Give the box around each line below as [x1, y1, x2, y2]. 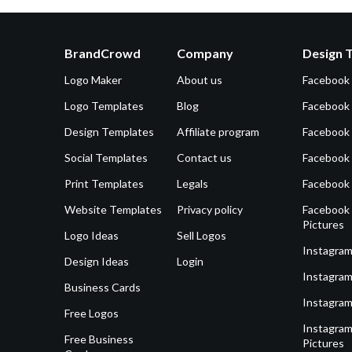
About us [177, 72, 223, 86]
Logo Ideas [64, 228, 119, 242]
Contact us [177, 150, 233, 164]
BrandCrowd [64, 45, 141, 60]
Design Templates [64, 124, 154, 138]
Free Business [64, 332, 134, 346]
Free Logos [64, 306, 119, 320]
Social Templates [64, 150, 148, 164]
